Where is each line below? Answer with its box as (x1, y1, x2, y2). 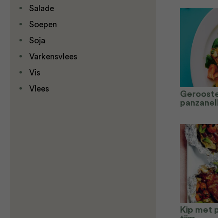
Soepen (29, 20, 57, 29)
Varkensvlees (29, 53, 77, 61)
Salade (29, 4, 54, 13)
